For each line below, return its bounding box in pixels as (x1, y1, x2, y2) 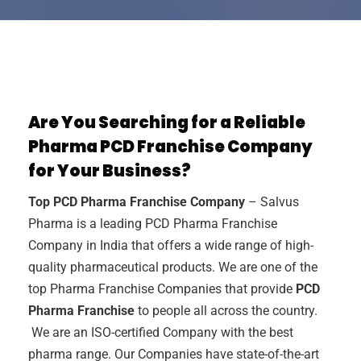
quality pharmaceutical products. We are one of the (28, 259, 317, 275)
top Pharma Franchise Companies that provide (28, 280, 296, 297)
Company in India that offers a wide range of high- (28, 237, 313, 253)
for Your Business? (28, 159, 191, 182)
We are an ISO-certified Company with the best (28, 324, 293, 340)
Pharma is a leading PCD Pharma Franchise (28, 215, 277, 231)
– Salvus (245, 193, 299, 210)
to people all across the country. (135, 302, 317, 318)
